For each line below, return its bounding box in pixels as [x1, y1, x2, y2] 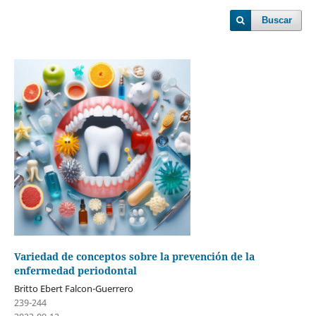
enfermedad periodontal [13, 264, 137, 277]
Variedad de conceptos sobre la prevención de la [13, 250, 255, 263]
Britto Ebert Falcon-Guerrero [13, 281, 133, 295]
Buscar [262, 15, 293, 25]
